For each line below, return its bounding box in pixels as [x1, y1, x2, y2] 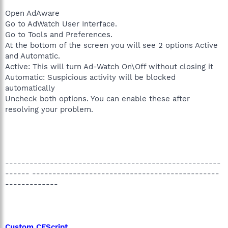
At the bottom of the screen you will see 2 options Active [5, 40, 218, 50]
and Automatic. [5, 51, 60, 61]
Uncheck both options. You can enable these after [5, 94, 190, 103]
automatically [5, 83, 55, 93]
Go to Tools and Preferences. [5, 30, 112, 39]
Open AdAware [5, 8, 60, 18]
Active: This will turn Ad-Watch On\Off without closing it [5, 62, 213, 71]
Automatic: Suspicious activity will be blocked [5, 72, 176, 82]
